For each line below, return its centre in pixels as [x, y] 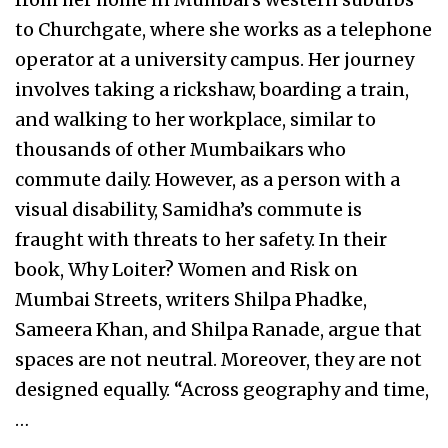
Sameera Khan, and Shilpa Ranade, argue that [218, 330]
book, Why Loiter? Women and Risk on [186, 270]
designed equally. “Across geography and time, [222, 390]
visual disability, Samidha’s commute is [188, 210]
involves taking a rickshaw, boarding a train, [212, 90]
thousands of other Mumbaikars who [180, 150]
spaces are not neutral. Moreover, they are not [218, 360]
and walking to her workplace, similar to [195, 120]
